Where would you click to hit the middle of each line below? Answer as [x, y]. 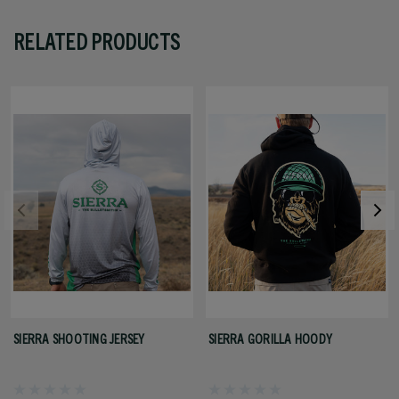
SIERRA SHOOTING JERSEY [79, 338]
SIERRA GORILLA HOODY [270, 338]
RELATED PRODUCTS [97, 41]
